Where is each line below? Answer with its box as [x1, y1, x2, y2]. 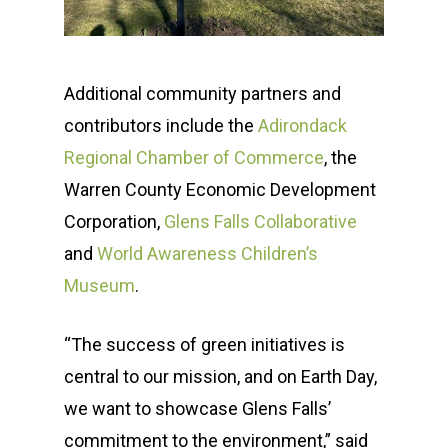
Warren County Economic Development [64, 179, 376, 201]
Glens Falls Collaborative [164, 211, 357, 233]
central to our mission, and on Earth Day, [64, 366, 377, 388]
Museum [64, 275, 135, 297]
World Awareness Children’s [97, 243, 318, 265]
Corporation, [64, 211, 164, 233]
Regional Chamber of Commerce [64, 147, 324, 169]
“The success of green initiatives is [64, 334, 345, 356]
